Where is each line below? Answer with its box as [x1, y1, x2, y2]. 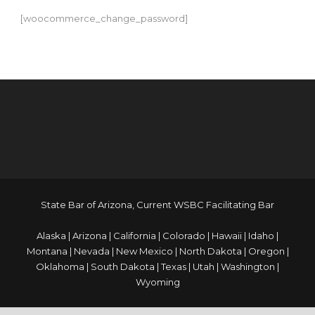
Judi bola [41, 87, 82, 98]
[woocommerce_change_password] [20, 13, 188, 24]
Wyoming [135, 276, 180, 288]
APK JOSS [41, 118, 88, 129]
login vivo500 [41, 72, 102, 83]
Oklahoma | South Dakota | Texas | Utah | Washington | [36, 261, 279, 272]
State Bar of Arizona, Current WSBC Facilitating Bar [41, 199, 274, 210]
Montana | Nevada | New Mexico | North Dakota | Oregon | [26, 245, 289, 257]
